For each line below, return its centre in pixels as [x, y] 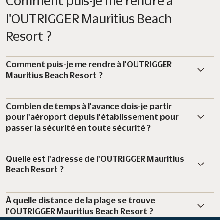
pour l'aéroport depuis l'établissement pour [92, 117]
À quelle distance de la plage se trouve [81, 200]
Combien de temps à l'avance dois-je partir [89, 106]
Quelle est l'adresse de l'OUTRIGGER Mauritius [95, 158]
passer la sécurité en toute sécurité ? [78, 127]
